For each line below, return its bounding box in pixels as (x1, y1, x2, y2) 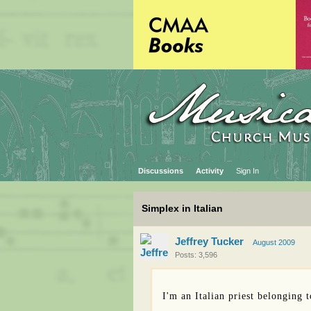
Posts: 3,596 (175, 251, 217, 259)
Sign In (236, 167, 259, 175)
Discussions (138, 167, 183, 175)
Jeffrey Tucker (175, 235, 244, 247)
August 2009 (253, 238, 295, 246)
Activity (196, 167, 224, 175)
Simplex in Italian (142, 203, 223, 214)
